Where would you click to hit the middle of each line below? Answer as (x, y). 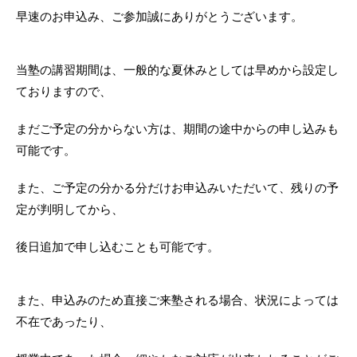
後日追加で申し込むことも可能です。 (118, 247)
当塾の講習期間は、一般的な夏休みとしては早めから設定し (177, 70)
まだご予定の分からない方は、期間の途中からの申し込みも (177, 129)
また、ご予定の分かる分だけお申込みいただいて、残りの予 (177, 188)
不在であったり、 (64, 322)
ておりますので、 (64, 92)
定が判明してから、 (70, 210)
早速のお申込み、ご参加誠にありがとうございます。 (159, 17)
